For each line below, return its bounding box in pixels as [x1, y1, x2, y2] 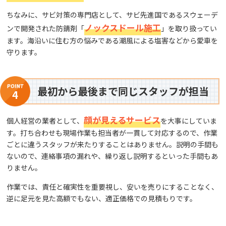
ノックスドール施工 [84, 21, 161, 34]
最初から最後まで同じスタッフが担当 [37, 83, 209, 98]
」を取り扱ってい [161, 23, 217, 33]
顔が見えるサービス [84, 113, 161, 126]
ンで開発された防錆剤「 [7, 23, 85, 33]
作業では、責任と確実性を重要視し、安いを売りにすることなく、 [7, 181, 219, 192]
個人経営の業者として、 [7, 115, 84, 126]
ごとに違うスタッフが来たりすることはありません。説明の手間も [7, 139, 219, 149]
